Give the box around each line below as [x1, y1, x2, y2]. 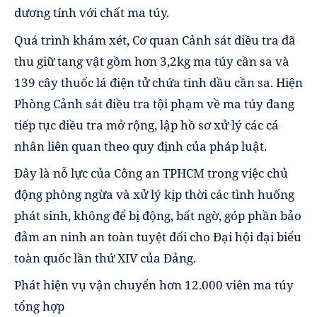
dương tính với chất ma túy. [14, 4, 169, 21]
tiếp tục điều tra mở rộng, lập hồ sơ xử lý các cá [14, 116, 279, 133]
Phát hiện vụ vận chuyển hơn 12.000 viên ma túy [14, 276, 294, 293]
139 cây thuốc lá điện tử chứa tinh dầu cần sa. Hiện [14, 74, 303, 91]
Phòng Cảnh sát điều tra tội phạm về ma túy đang [14, 95, 294, 112]
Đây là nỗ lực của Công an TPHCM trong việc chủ [14, 164, 288, 181]
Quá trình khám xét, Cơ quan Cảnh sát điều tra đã [14, 31, 296, 48]
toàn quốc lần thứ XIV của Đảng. [14, 249, 196, 266]
